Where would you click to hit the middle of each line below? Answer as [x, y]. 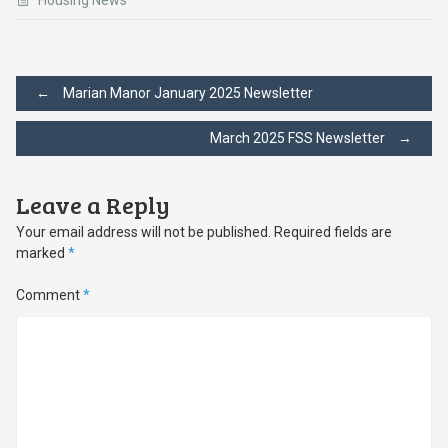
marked [41, 253]
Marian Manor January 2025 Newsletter [186, 93]
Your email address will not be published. [143, 232]
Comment [49, 295]
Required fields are [332, 232]
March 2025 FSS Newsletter [299, 138]
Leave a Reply [92, 204]
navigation [106, 158]
